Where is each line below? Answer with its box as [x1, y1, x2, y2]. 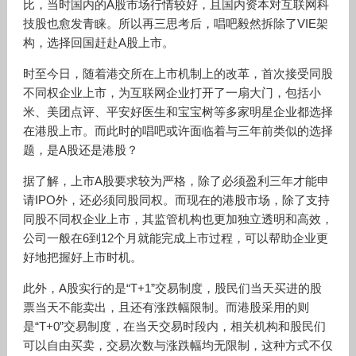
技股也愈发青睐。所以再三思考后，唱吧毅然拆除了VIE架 [22, 17, 328, 30]
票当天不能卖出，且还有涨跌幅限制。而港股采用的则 [22, 300, 309, 314]
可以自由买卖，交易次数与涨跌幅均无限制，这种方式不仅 [22, 339, 333, 352]
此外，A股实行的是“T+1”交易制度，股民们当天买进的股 [22, 281, 322, 295]
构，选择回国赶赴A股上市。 [22, 36, 174, 49]
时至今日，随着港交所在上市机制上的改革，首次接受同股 [22, 67, 333, 80]
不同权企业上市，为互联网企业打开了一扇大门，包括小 [22, 86, 321, 99]
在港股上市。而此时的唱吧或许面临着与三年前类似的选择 [22, 124, 333, 137]
